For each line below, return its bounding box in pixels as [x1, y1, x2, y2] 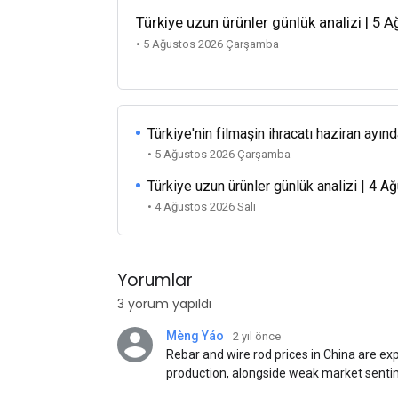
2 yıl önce [233, 330, 281, 343]
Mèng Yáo [166, 329, 224, 343]
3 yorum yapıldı [117, 295, 211, 313]
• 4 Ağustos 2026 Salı [147, 200, 257, 213]
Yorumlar [117, 268, 193, 292]
